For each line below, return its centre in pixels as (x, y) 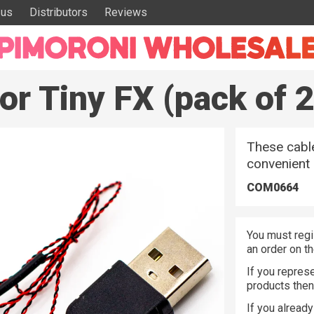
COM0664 (273, 187)
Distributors (59, 12)
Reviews (126, 12)
